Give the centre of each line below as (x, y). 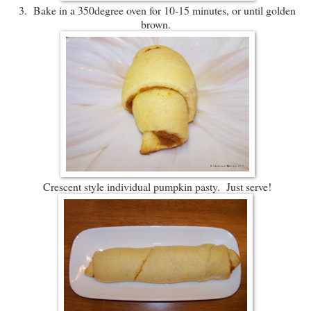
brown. (155, 24)
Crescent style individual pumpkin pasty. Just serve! (155, 187)
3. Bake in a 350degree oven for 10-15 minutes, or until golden (155, 10)
